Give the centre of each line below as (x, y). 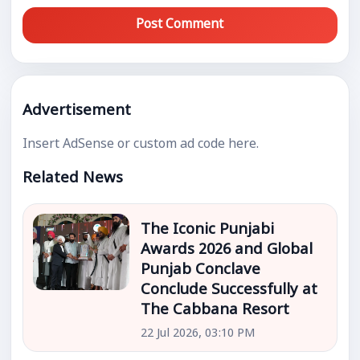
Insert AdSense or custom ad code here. (141, 145)
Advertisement (77, 112)
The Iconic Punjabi (208, 230)
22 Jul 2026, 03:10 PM (198, 333)
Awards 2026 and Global (227, 250)
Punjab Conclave (201, 270)
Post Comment (180, 25)
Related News (73, 178)
